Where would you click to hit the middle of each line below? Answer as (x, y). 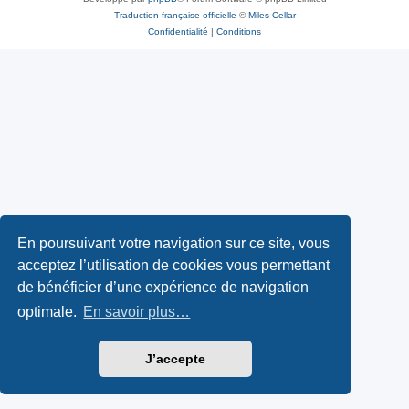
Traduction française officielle (175, 15)
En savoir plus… (137, 312)
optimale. (49, 312)
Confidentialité (178, 31)
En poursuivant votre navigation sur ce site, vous (174, 243)
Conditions (239, 31)
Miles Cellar (272, 15)
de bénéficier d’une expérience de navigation (163, 287)
